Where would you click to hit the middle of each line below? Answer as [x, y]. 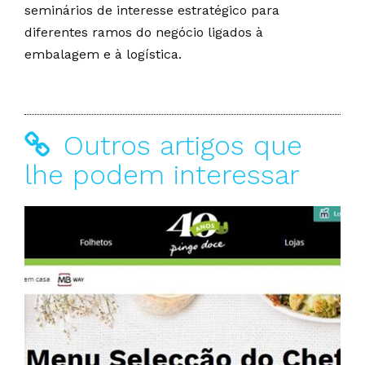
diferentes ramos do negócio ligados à [144, 32]
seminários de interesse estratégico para [152, 10]
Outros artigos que [178, 145]
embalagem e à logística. [103, 54]
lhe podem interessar [162, 175]
